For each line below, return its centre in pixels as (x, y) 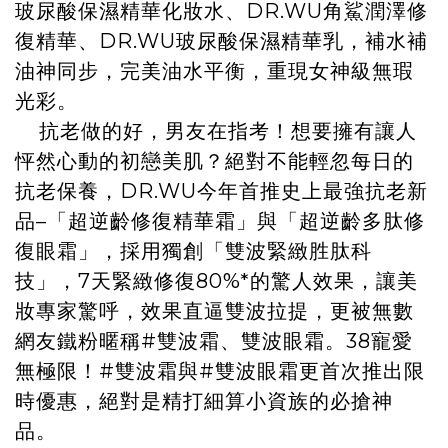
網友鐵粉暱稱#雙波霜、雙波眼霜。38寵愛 (214, 341)
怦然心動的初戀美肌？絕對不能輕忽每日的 (214, 161)
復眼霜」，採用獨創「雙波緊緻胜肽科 (193, 251)
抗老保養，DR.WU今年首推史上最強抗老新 (221, 191)
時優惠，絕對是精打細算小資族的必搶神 (204, 401)
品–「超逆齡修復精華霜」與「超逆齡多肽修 (220, 221)
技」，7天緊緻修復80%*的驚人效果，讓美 (216, 281)
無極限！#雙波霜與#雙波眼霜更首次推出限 (220, 371)
